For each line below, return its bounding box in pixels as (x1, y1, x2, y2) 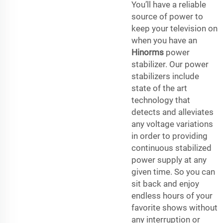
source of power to (131, 11, 203, 21)
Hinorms (131, 47, 164, 57)
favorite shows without (131, 202, 218, 213)
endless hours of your (131, 190, 213, 201)
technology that (131, 95, 190, 105)
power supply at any (131, 154, 207, 165)
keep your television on (131, 23, 218, 33)
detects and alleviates (131, 107, 214, 117)
